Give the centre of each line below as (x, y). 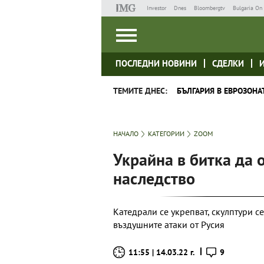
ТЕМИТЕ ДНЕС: (140, 91)
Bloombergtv (209, 8)
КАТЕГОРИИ (166, 133)
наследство (154, 178)
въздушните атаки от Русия (169, 225)
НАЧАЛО (126, 133)
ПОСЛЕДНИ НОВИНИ (156, 63)
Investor (156, 8)
